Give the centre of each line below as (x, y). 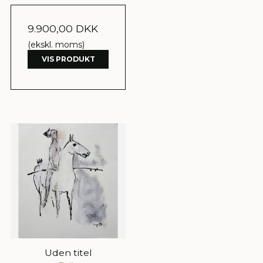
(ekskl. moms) (56, 45)
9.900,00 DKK (63, 29)
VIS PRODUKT (68, 59)
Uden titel (68, 253)
